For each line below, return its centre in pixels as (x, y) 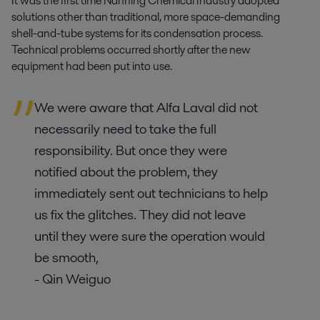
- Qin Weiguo (72, 279)
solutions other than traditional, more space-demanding (146, 16)
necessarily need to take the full (125, 129)
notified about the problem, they (126, 171)
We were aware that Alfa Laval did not (146, 107)
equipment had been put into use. (92, 66)
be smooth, (66, 257)
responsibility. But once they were (131, 150)
